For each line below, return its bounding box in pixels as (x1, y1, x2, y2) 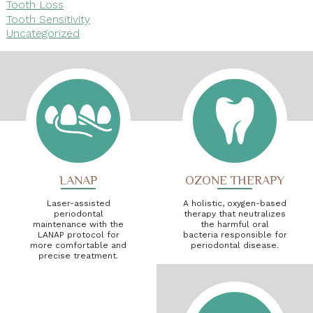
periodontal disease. (191, 240, 279, 250)
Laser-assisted (46, 198, 110, 208)
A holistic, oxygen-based (183, 198, 286, 208)
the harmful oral (201, 219, 269, 229)
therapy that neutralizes (184, 208, 286, 219)
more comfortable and (30, 240, 126, 250)
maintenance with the (33, 219, 124, 229)
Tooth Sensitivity (6, 12, 90, 26)
